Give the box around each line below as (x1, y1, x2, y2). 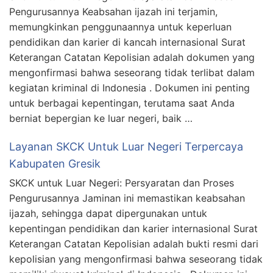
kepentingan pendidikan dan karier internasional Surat (9, 222, 258, 235)
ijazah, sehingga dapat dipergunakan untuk (9, 207, 207, 220)
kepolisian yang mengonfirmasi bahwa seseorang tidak (9, 253, 263, 266)
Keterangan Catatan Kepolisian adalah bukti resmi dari (9, 238, 258, 250)
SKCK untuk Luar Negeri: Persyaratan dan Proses (9, 177, 234, 190)
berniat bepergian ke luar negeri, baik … (9, 112, 193, 125)
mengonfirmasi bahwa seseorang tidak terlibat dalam (9, 66, 255, 79)
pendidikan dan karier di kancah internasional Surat (9, 36, 246, 49)
